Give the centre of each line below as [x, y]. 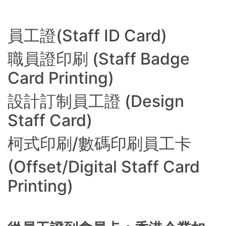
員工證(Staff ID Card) [87, 36]
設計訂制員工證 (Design [96, 101]
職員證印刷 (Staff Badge [99, 59]
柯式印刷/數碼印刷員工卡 [99, 144]
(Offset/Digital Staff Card [104, 167]
